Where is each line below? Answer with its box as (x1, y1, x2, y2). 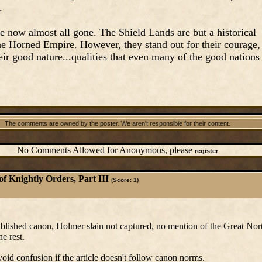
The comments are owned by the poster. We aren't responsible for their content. (4, 120, 230, 127)
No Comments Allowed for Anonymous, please (16, 145, 195, 155)
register (194, 147, 218, 154)
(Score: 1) (111, 177, 139, 183)
